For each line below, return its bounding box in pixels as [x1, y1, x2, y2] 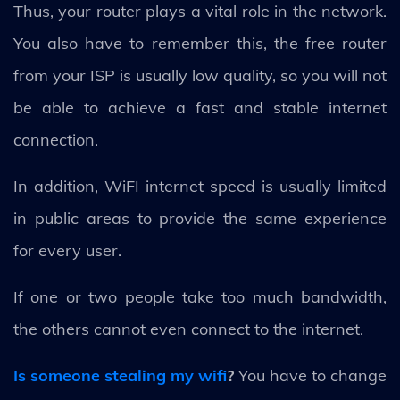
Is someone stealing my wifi [13, 365, 227, 386]
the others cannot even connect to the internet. [13, 319, 368, 339]
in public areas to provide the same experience [13, 208, 387, 229]
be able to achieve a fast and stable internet [13, 97, 387, 118]
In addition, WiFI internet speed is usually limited [13, 176, 387, 196]
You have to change [234, 365, 387, 386]
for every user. [13, 240, 121, 261]
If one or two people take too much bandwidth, [13, 287, 387, 307]
